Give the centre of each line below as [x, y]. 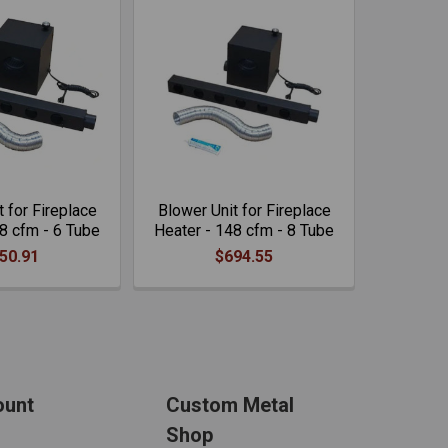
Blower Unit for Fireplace [244, 210]
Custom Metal [230, 405]
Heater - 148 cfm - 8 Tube [244, 230]
